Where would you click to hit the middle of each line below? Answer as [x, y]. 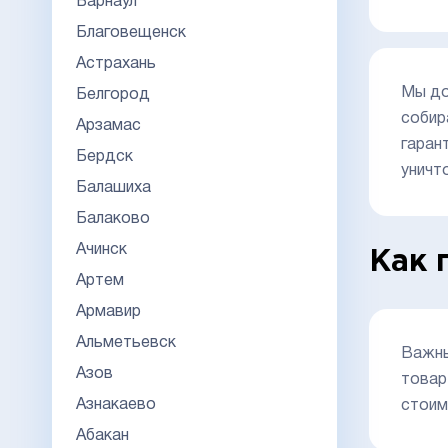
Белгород [113, 94]
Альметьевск [126, 342]
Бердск [104, 156]
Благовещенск [131, 32]
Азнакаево [116, 404]
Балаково [113, 218]
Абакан [102, 435]
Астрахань [116, 63]
